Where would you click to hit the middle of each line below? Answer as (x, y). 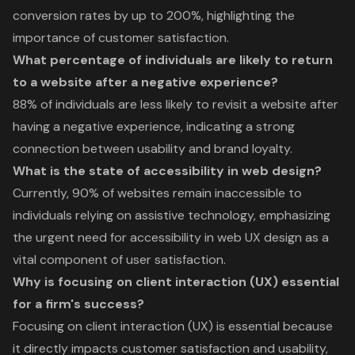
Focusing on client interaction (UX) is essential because (173, 326)
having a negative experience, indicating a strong (154, 126)
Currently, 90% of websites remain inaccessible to (157, 193)
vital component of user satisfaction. (119, 259)
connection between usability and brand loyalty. (153, 148)
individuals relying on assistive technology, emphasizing (172, 215)
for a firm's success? (78, 303)
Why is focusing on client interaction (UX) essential (176, 281)
